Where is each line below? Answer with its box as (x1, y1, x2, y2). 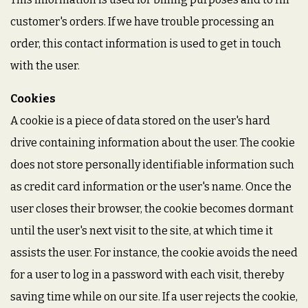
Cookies (10, 92, 56, 105)
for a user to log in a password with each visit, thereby (10, 268, 284, 281)
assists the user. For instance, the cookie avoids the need (10, 246, 298, 259)
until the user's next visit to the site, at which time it (10, 224, 273, 237)
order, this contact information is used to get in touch (10, 37, 281, 50)
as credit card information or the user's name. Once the (10, 180, 291, 193)
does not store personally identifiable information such (10, 158, 294, 171)
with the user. (10, 59, 80, 72)
